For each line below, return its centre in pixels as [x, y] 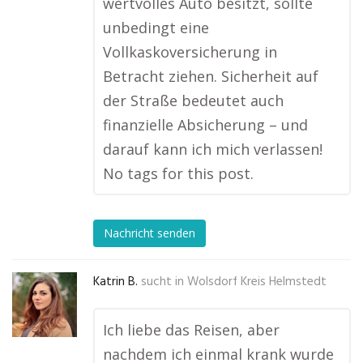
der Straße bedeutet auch [193, 100]
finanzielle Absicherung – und [205, 125]
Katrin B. [115, 282]
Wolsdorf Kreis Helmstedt [257, 282]
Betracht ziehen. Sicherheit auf [211, 76]
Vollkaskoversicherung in [190, 52]
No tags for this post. [178, 173]
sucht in [162, 282]
